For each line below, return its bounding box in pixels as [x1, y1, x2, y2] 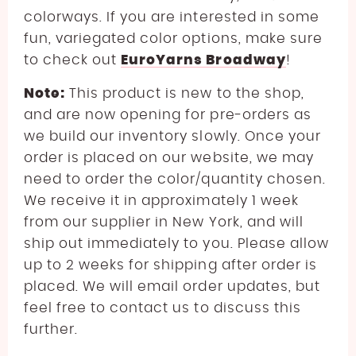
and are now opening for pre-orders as [24, 107, 311, 122]
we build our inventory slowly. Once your [24, 129, 321, 143]
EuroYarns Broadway [121, 52, 286, 67]
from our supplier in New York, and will [24, 215, 304, 229]
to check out [24, 52, 122, 67]
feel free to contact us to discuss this [24, 300, 301, 315]
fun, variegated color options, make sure [24, 31, 323, 45]
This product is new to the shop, [65, 86, 304, 100]
